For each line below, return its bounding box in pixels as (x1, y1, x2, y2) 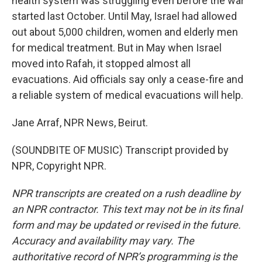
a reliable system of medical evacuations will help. (12, 89, 243, 101)
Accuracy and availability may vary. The (12, 235, 194, 247)
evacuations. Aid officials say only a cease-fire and (12, 73, 243, 85)
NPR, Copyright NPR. (12, 160, 106, 172)
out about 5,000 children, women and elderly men (12, 26, 238, 38)
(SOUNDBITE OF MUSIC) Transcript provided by (12, 144, 229, 156)
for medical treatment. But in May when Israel (12, 42, 222, 54)
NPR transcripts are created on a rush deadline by (12, 187, 240, 199)
